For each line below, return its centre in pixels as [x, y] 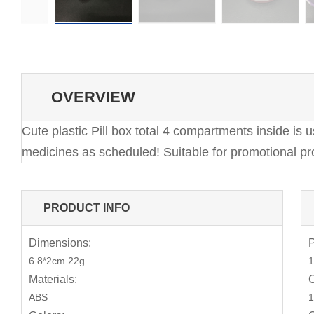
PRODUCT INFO [86, 208]
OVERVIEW [93, 97]
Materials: [53, 279]
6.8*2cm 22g [57, 261]
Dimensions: [60, 243]
